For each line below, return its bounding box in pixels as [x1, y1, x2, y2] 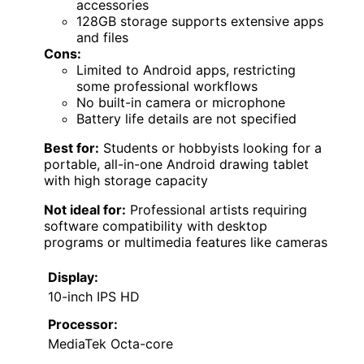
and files [76, 28, 128, 45]
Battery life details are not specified [76, 110, 297, 127]
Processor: [48, 315, 118, 332]
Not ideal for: [44, 201, 126, 218]
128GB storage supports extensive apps [76, 12, 323, 29]
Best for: [44, 139, 99, 156]
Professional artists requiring [126, 201, 307, 218]
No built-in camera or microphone [76, 93, 285, 110]
